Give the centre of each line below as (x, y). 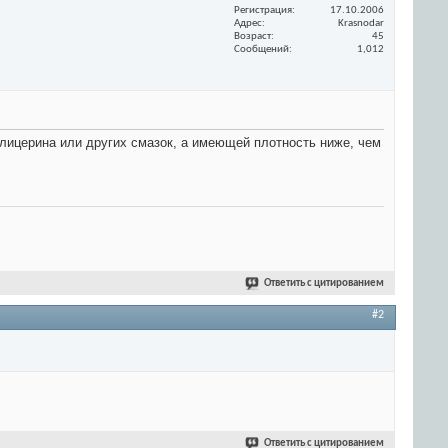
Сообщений (261, 49)
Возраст (252, 36)
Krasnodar (361, 23)
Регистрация (263, 10)
